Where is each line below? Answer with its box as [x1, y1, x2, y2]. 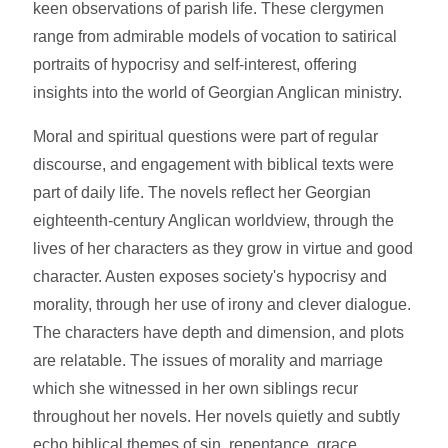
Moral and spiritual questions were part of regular [33, 127, 379, 145]
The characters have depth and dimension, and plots [33, 323, 405, 341]
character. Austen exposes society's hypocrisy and [33, 267, 388, 285]
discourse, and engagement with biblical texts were [33, 155, 395, 173]
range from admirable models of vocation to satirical [33, 27, 398, 45]
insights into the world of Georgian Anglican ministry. [33, 83, 403, 101]
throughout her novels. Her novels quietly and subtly [33, 407, 401, 425]
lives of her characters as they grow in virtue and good [33, 239, 414, 257]
